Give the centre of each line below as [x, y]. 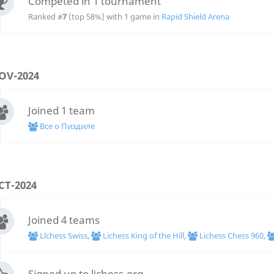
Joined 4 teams [64, 220]
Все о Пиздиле [66, 126]
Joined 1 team [61, 110]
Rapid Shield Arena [195, 16]
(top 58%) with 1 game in [114, 16]
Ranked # [45, 16]
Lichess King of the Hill [142, 235]
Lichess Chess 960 [230, 235]
